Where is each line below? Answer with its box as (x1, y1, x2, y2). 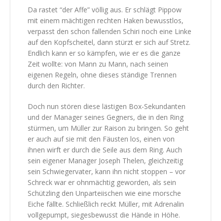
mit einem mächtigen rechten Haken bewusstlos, (28, 15, 184, 25)
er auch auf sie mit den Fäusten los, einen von (28, 134, 175, 144)
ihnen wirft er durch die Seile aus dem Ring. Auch (28, 145, 182, 154)
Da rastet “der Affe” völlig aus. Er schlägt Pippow (28, 4, 182, 14)
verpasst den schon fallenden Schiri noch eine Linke (28, 26, 191, 36)
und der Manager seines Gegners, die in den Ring (28, 112, 184, 122)
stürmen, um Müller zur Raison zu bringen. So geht (28, 123, 189, 133)
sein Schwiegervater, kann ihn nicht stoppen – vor (28, 166, 185, 176)
